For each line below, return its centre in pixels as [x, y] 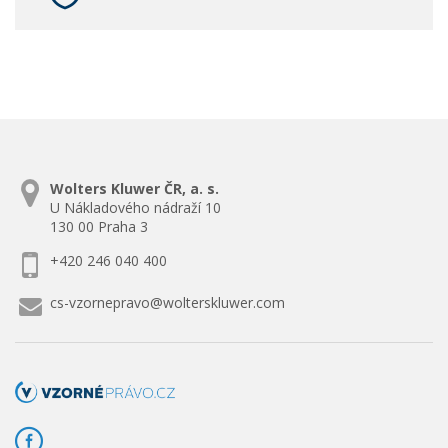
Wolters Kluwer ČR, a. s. [134, 188]
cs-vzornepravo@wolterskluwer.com [167, 302]
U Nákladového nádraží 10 [135, 207]
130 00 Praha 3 [99, 226]
